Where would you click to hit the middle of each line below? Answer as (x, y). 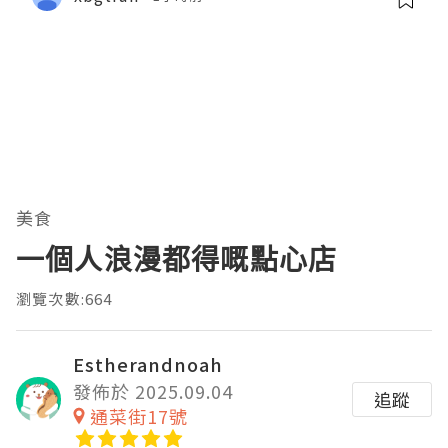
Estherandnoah (148, 363)
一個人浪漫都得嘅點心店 (177, 258)
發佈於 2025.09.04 (153, 390)
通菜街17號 (139, 415)
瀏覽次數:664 (64, 298)
